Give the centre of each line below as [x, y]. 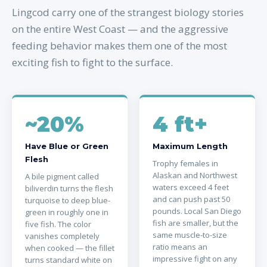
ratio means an [180, 247]
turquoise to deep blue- [68, 200]
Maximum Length [190, 146]
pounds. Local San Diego [197, 211]
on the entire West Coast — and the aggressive [120, 29]
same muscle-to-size [190, 235]
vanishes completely [62, 236]
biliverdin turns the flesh [69, 188]
